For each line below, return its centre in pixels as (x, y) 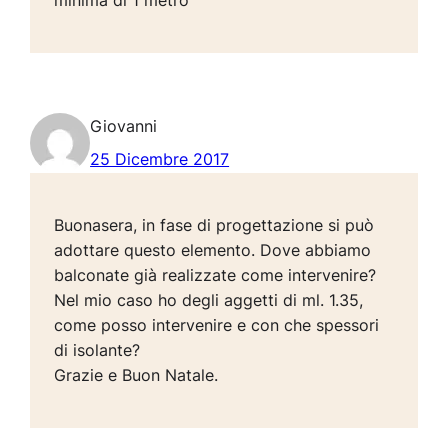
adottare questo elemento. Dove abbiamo (213, 250)
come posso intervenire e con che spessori (217, 325)
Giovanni (124, 126)
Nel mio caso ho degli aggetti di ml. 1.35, (209, 300)
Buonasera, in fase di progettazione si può (214, 225)
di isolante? (97, 350)
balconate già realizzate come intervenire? (215, 275)
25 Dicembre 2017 (160, 159)
